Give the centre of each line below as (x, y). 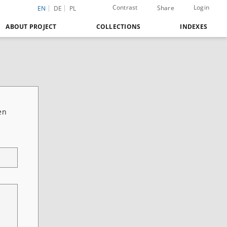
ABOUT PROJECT (31, 27)
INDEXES (194, 27)
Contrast (125, 7)
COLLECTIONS (118, 27)
